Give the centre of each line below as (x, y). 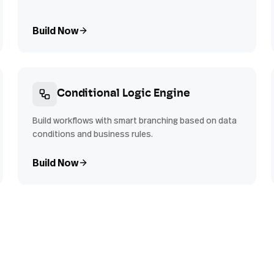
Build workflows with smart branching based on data (135, 120)
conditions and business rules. (93, 134)
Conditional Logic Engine (124, 94)
